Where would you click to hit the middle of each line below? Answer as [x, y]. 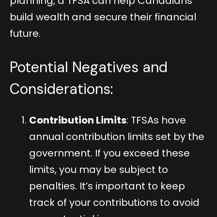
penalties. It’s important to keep [107, 186]
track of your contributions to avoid [114, 202]
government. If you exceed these [109, 153]
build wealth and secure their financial [103, 17]
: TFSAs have [156, 120]
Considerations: [61, 89]
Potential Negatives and [89, 67]
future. [25, 33]
